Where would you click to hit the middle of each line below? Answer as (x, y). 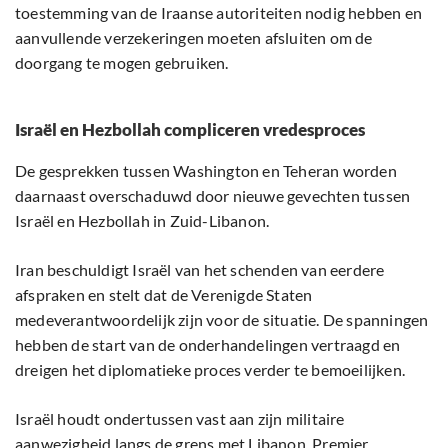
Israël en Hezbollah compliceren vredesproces (190, 130)
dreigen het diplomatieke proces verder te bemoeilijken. (210, 370)
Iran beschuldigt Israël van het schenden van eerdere (200, 270)
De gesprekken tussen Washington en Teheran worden (206, 171)
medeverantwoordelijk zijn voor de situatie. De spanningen (222, 320)
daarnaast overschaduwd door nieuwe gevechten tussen (213, 196)
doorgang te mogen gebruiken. (122, 63)
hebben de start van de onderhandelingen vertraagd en (208, 345)
